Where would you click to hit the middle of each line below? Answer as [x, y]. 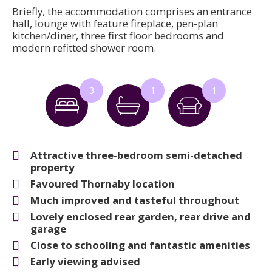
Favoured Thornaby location [103, 183]
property [53, 167]
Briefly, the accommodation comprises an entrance [132, 11]
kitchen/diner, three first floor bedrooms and [118, 35]
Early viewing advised [85, 261]
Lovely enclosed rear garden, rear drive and [141, 216]
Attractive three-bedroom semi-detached [136, 155]
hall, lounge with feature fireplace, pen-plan [115, 23]
